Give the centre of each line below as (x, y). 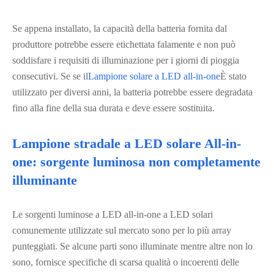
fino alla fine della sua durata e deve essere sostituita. (113, 108)
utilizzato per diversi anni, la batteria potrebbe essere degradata (132, 92)
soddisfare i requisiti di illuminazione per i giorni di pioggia (126, 60)
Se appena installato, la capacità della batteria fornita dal (120, 28)
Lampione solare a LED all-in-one (154, 76)
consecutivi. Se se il (50, 76)
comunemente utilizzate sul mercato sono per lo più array (122, 230)
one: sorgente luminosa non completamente (136, 162)
